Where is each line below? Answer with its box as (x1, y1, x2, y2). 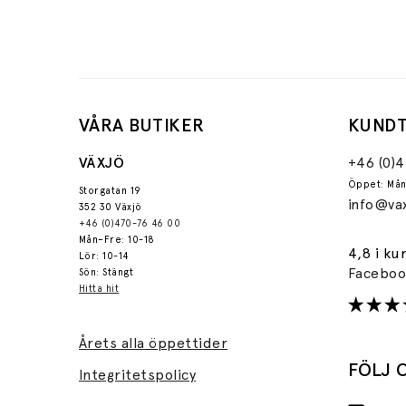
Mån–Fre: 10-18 (79, 233, 155, 246)
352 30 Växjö (79, 200, 142, 213)
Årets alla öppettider (79, 333, 228, 352)
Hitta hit (79, 282, 120, 295)
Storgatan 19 (79, 184, 141, 197)
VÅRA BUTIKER (79, 113, 205, 136)
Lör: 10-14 (79, 249, 129, 262)
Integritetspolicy (79, 365, 197, 383)
